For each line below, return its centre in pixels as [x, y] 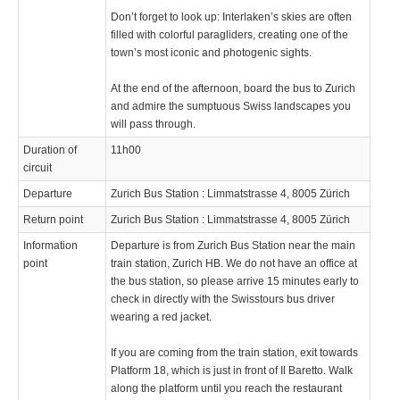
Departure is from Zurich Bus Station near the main [233, 245]
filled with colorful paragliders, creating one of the [229, 34]
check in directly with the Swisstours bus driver [223, 299]
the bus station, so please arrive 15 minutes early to [235, 281]
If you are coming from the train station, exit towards [234, 352]
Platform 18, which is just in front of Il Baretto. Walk [232, 370]
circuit [37, 167]
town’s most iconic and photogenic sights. [211, 52]
